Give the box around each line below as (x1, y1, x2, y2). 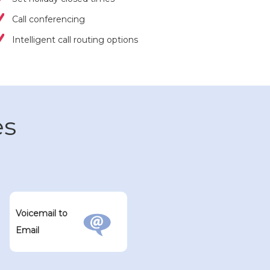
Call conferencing (11, 14, 85, 25)
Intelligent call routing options (11, 34, 138, 45)
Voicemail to (15, 207, 67, 219)
